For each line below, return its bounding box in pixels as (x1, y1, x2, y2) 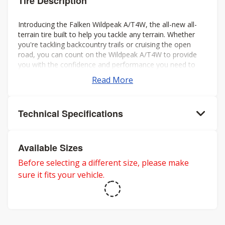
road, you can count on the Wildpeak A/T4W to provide (18, 50, 197, 59)
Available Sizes (18, 141, 83, 154)
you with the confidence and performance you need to (18, 60, 195, 69)
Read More (92, 74, 133, 85)
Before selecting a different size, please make (18, 157, 189, 168)
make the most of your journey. (18, 70, 122, 79)
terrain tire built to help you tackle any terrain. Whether (18, 30, 195, 39)
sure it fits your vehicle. (18, 169, 104, 180)
